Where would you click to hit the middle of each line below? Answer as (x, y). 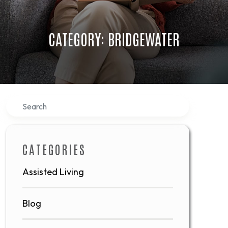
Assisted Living (53, 172)
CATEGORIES (54, 149)
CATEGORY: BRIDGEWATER (114, 39)
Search (20, 103)
